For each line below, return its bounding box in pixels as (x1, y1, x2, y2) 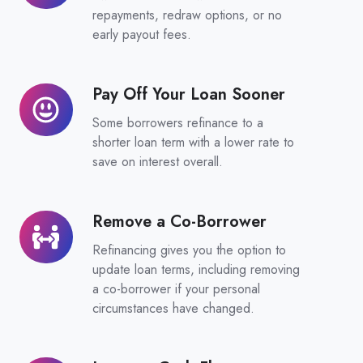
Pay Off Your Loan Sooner (92, 82, 285, 105)
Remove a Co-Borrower (92, 209, 267, 233)
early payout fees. (92, 24, 191, 44)
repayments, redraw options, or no (92, 5, 282, 24)
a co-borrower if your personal (92, 279, 260, 298)
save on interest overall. (92, 152, 223, 171)
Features (19, 24, 72, 46)
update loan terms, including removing (92, 259, 300, 279)
